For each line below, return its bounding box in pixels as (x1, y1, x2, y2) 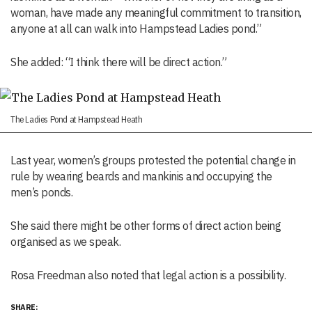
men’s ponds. (10, 185, 72, 200)
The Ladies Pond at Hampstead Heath (10, 114, 143, 126)
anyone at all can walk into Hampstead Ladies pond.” (10, 22, 262, 36)
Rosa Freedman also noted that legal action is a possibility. (10, 268, 286, 283)
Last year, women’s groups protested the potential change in (10, 153, 296, 168)
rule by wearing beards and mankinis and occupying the (10, 169, 272, 184)
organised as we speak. (10, 235, 120, 249)
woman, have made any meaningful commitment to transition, (10, 6, 302, 20)
